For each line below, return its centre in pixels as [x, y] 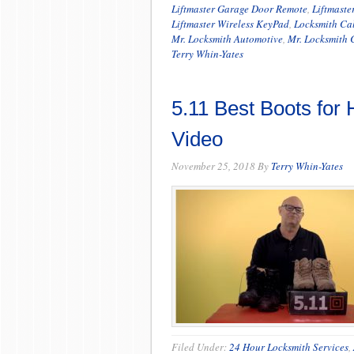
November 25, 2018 [213, 166]
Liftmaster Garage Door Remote [239, 9]
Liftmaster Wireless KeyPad [230, 24]
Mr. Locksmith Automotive [227, 39]
